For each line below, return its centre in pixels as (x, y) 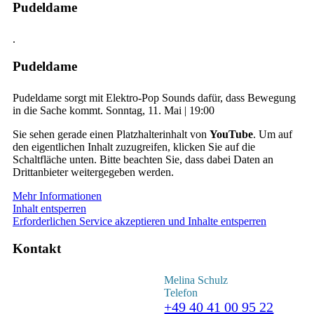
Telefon (181, 292)
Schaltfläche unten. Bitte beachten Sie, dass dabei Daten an (143, 159)
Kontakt (37, 248)
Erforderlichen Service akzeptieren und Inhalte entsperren (139, 221)
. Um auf (273, 134)
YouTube (231, 134)
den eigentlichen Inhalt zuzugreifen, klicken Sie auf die (134, 146)
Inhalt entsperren (49, 208)
